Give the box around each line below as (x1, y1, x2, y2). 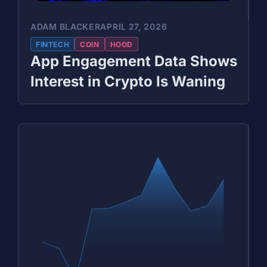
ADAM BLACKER (30, 21, 101, 32)
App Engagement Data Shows (30, 52, 237, 70)
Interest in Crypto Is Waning (30, 72, 225, 90)
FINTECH (36, 39, 70, 49)
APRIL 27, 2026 (100, 21, 167, 32)
